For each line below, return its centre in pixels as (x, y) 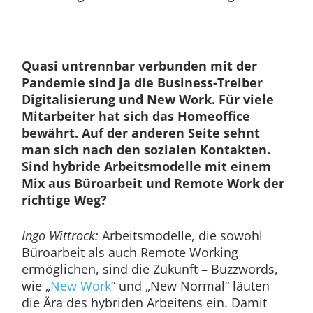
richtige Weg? (64, 199)
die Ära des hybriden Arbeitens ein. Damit (144, 302)
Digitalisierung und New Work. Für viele (147, 99)
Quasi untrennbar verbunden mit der (139, 65)
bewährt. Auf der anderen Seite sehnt (140, 132)
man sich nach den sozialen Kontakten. (146, 149)
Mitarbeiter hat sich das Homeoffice (136, 116)
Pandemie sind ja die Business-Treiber (142, 82)
